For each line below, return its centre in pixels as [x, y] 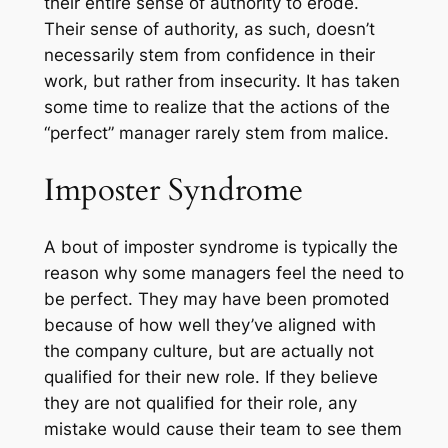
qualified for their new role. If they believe [210, 377]
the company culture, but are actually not [208, 351]
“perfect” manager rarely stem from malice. [216, 132]
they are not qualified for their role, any [200, 403]
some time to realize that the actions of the [216, 106]
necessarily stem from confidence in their [209, 54]
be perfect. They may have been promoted [216, 299]
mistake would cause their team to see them [222, 429]
